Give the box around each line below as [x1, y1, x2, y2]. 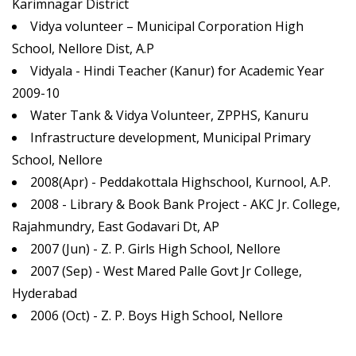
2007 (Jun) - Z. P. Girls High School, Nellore [30, 240, 281, 258]
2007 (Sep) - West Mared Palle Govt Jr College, [30, 262, 302, 281]
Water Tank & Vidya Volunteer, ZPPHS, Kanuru [30, 106, 308, 125]
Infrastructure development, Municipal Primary [30, 129, 311, 147]
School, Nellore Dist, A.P [12, 40, 154, 58]
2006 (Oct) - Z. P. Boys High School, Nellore [30, 307, 283, 325]
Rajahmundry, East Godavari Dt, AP [12, 218, 219, 236]
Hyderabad [12, 284, 77, 303]
